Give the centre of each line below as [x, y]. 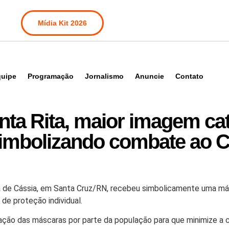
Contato [189, 76]
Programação [51, 76]
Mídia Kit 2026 [62, 23]
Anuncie [150, 76]
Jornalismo [104, 76]
